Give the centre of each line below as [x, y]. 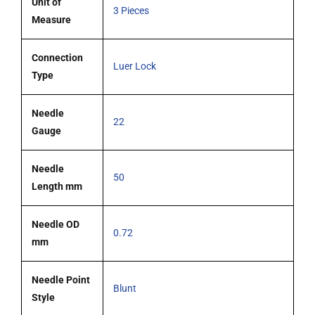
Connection [57, 58]
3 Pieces [131, 11]
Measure [51, 20]
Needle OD [56, 225]
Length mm [57, 187]
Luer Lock [135, 66]
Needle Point [61, 280]
